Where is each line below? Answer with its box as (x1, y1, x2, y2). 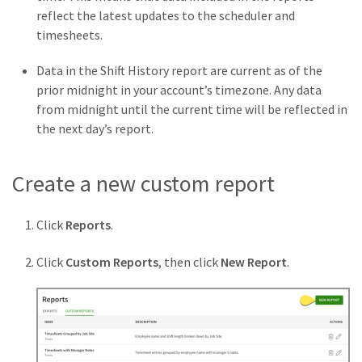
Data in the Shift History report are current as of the (36, 62, 322, 79)
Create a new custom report (12, 169, 275, 199)
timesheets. (36, 27, 103, 44)
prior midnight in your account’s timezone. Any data (36, 82, 322, 99)
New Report (221, 254, 287, 271)
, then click (158, 254, 221, 271)
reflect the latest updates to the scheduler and (36, 7, 295, 24)
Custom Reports (65, 254, 158, 271)
